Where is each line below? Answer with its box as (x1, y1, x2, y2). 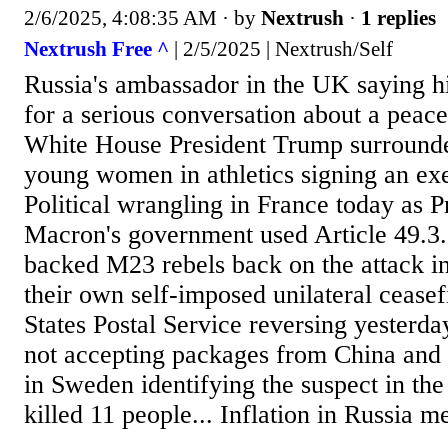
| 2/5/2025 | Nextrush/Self (169, 37, 393, 62)
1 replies (361, 5, 436, 30)
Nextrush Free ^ (24, 37, 169, 62)
